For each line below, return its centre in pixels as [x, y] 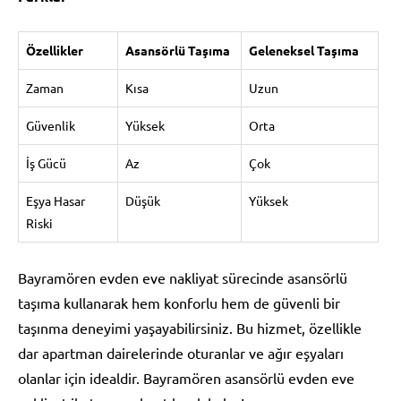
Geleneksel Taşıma [304, 50]
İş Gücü [46, 162]
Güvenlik [51, 125]
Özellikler [55, 50]
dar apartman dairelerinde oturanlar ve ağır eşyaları [181, 352]
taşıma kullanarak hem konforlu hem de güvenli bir [179, 302]
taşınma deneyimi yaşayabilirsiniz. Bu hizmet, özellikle [190, 327]
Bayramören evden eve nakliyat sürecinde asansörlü [183, 277]
